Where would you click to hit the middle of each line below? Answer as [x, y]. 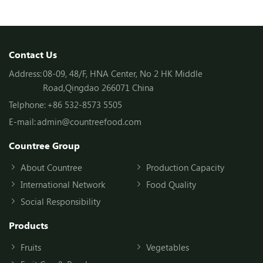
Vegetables [168, 247]
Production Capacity [185, 167]
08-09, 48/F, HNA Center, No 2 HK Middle [123, 73]
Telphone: [27, 104]
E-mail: [22, 121]
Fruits [31, 247]
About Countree [51, 167]
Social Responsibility [60, 201]
